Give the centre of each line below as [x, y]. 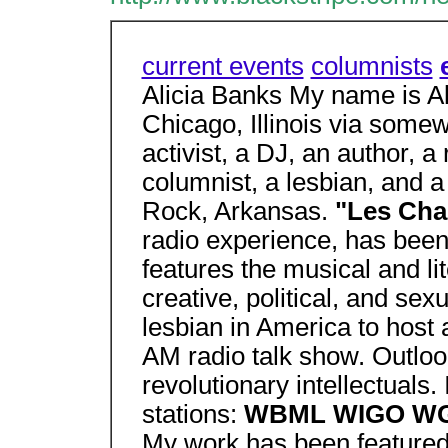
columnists [371, 66]
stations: [192, 414]
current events [222, 66]
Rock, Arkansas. [238, 211]
